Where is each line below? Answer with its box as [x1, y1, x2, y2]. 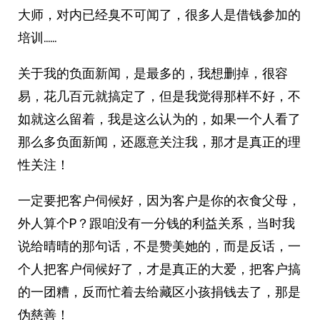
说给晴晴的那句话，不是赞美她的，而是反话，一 [18, 237, 301, 255]
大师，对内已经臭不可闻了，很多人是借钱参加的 [18, 6, 301, 24]
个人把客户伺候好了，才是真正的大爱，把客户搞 [18, 260, 301, 278]
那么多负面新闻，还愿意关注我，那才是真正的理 [18, 133, 301, 151]
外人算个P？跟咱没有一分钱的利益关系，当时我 [18, 214, 295, 232]
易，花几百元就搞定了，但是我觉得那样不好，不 [18, 87, 301, 105]
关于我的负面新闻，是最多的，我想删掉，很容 [18, 64, 288, 82]
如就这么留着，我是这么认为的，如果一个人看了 [18, 110, 301, 128]
